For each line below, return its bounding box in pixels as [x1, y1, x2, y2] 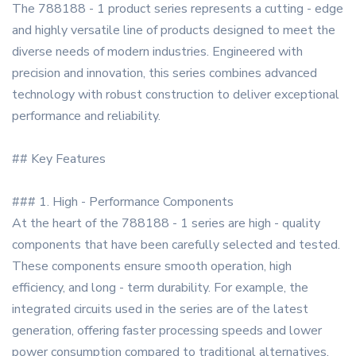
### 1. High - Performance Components [12, 193, 234, 211]
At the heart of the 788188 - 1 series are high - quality [12, 215, 320, 233]
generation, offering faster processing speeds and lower [12, 322, 322, 340]
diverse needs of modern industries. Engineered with [12, 43, 303, 61]
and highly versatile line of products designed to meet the [12, 21, 335, 40]
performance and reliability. [12, 107, 161, 126]
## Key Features [12, 150, 106, 168]
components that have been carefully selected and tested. [12, 236, 340, 254]
